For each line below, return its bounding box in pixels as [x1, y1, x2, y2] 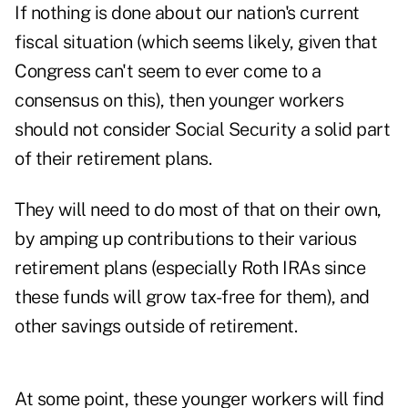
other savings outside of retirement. [15, 315, 297, 338]
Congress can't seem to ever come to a [15, 60, 321, 83]
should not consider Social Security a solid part [15, 118, 390, 141]
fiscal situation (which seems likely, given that [15, 31, 377, 54]
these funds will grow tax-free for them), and [15, 286, 370, 309]
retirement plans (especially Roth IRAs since [15, 257, 365, 280]
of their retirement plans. [15, 148, 211, 170]
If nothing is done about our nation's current [15, 2, 360, 25]
